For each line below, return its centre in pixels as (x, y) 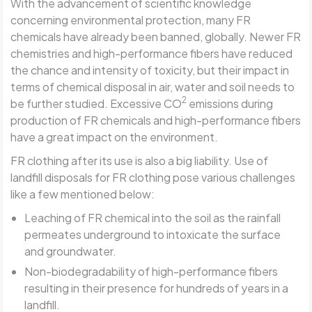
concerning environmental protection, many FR (131, 19)
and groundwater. (71, 251)
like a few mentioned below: (83, 194)
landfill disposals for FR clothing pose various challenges (153, 177)
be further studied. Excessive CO (96, 103)
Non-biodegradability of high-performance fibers (151, 271)
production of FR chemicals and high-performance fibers (156, 120)
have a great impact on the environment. (115, 136)
